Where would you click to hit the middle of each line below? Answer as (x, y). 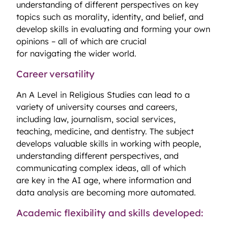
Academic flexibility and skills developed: (111, 213)
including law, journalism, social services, (96, 119)
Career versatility (57, 74)
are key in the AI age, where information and (104, 180)
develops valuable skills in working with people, (109, 144)
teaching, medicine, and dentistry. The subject (105, 132)
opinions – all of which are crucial (81, 41)
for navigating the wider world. (76, 54)
